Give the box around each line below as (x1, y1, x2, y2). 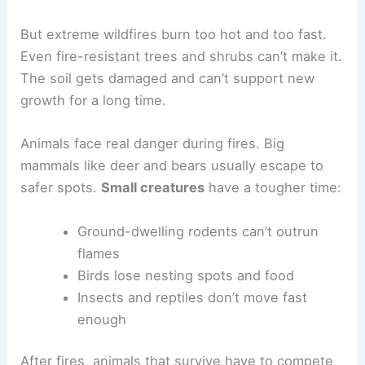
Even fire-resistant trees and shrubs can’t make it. (20, 48, 343, 65)
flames (77, 244, 120, 262)
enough (77, 310, 126, 328)
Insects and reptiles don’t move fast (77, 288, 307, 306)
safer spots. (20, 179, 102, 196)
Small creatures (101, 179, 205, 196)
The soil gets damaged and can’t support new (20, 70, 315, 87)
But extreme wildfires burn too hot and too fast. (20, 26, 328, 43)
